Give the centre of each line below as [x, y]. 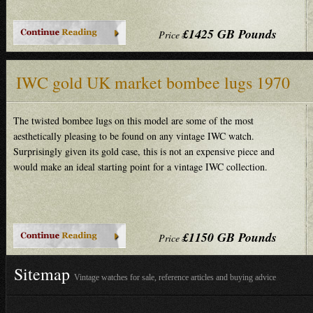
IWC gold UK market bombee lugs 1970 [153, 82]
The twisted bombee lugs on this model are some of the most [133, 121]
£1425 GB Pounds [230, 34]
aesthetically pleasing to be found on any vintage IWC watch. [133, 136]
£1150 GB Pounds [230, 237]
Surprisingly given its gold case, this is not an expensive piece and [144, 151]
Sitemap [44, 274]
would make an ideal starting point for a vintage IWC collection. [140, 167]
